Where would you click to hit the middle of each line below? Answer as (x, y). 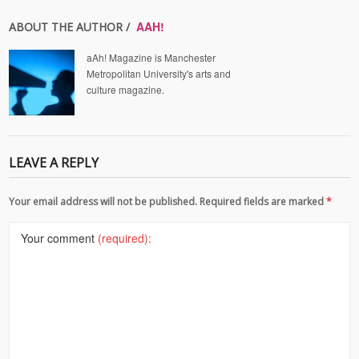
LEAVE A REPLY (54, 163)
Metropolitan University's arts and (159, 73)
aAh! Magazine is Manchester (151, 57)
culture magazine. (126, 89)
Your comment (60, 238)
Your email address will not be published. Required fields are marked (168, 202)
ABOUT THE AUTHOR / (71, 27)
